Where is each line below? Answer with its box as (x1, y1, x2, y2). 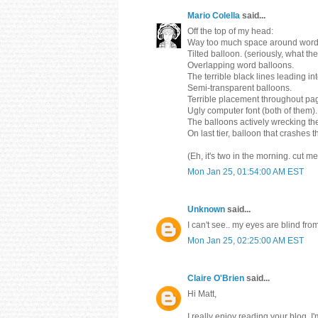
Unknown (187, 204, 225, 214)
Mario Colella (187, 10, 240, 21)
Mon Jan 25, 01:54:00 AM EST (187, 166, 304, 177)
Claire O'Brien (187, 273, 244, 283)
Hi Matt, (187, 288, 216, 299)
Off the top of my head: (187, 26, 273, 36)
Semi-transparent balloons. (187, 82, 292, 93)
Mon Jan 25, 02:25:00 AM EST (187, 235, 304, 246)
